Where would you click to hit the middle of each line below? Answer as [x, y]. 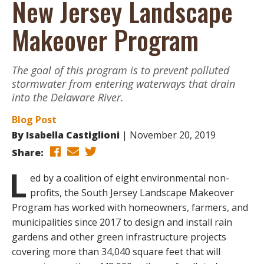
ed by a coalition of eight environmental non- [130, 178]
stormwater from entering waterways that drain [123, 83]
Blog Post [34, 119]
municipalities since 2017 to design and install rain [122, 222]
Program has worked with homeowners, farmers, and [130, 207]
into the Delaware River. [68, 97]
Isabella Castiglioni [73, 135]
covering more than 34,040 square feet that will [116, 251]
